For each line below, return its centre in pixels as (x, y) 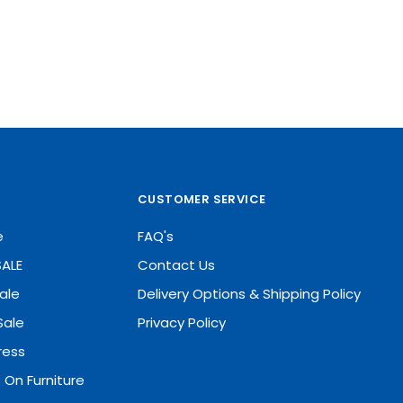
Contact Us (176, 265)
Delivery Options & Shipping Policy (249, 294)
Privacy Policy (182, 322)
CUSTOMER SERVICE (202, 199)
